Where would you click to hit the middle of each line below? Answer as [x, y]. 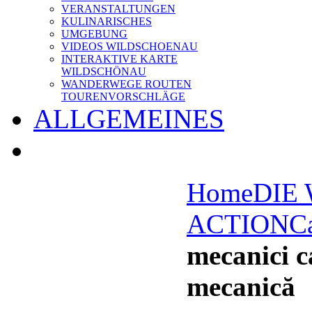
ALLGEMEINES [129, 119]
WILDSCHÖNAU [104, 71]
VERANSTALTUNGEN [118, 9]
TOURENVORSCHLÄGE [123, 96]
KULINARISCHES [107, 21]
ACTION [238, 224]
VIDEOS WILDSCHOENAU [130, 46]
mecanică [241, 287]
